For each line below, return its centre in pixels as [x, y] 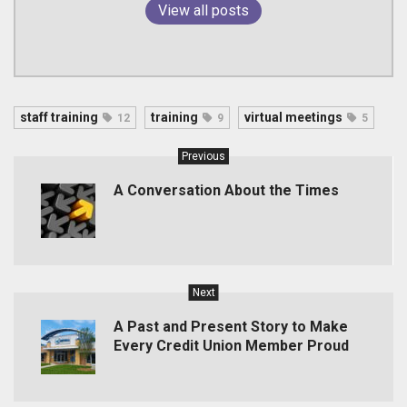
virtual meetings [293, 118]
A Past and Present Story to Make [231, 327]
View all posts [203, 11]
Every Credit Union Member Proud [231, 346]
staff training [59, 118]
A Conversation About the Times [226, 191]
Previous [203, 157]
